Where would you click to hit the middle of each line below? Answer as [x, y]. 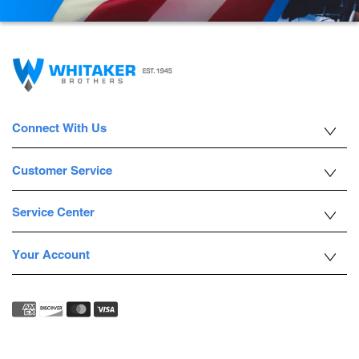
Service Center [53, 212]
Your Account [51, 254]
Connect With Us [59, 128]
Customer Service [62, 170]
